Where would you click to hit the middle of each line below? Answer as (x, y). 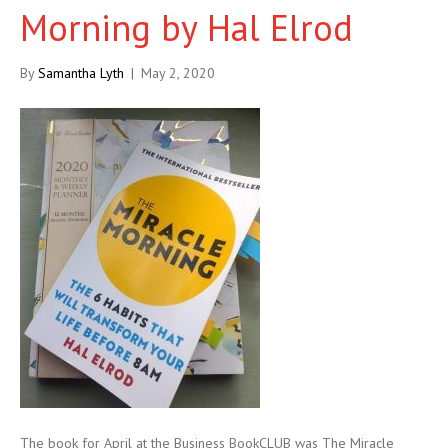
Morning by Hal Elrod (186, 28)
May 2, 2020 (178, 73)
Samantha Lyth (81, 73)
